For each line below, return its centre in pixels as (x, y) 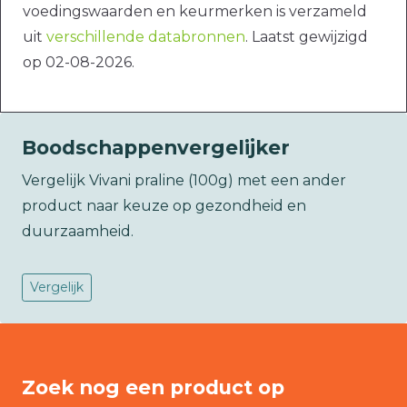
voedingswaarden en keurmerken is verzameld (195, 12)
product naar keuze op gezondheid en (164, 206)
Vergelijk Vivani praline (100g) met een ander (184, 181)
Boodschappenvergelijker (156, 148)
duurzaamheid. (78, 232)
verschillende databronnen (146, 37)
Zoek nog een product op (153, 387)
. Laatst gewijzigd (307, 37)
